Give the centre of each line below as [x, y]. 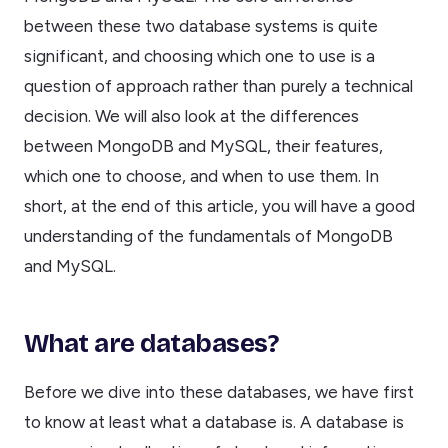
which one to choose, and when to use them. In [201, 176]
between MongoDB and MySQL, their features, [203, 146]
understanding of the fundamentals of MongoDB [208, 236]
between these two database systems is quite [201, 26]
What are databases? [151, 344]
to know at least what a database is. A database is [214, 422]
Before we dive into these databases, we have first [219, 392]
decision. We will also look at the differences [191, 116]
